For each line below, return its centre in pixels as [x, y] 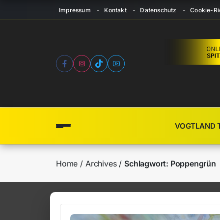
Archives [101, 164]
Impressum [75, 10]
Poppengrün [193, 164]
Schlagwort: [147, 164]
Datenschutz [158, 10]
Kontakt [115, 10]
